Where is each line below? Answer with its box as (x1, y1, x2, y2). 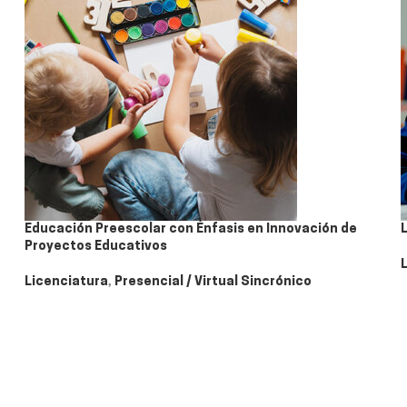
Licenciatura (25, 275, 108, 289)
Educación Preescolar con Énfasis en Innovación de (25, 223, 357, 236)
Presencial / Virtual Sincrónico (114, 275, 312, 289)
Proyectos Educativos (25, 240, 167, 253)
